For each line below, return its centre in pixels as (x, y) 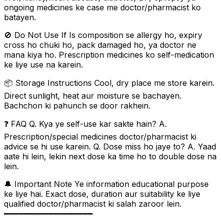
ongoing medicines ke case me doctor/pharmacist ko (102, 7)
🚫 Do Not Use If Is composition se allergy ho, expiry (103, 35)
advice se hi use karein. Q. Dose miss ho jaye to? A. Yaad (110, 146)
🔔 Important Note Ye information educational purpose (106, 184)
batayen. (20, 17)
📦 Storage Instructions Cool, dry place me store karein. (109, 83)
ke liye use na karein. (43, 64)
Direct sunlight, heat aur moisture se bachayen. (93, 95)
